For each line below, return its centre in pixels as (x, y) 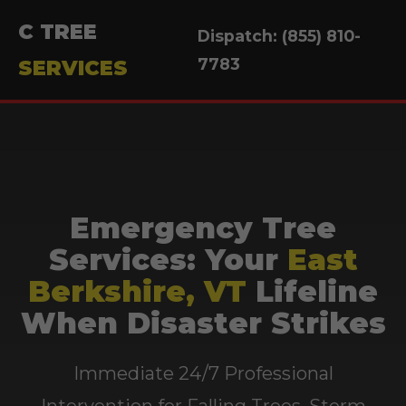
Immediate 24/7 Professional (203, 373)
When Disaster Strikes (203, 323)
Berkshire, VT (137, 291)
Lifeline (312, 291)
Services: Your (168, 260)
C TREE (58, 32)
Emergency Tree (203, 228)
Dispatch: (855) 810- (280, 36)
